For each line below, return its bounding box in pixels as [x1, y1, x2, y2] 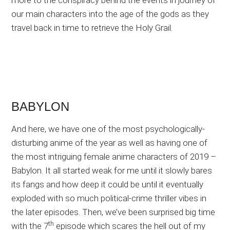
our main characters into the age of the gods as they [11, 9, 209, 20]
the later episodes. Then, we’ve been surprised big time [11, 207, 216, 218]
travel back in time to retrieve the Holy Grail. [11, 23, 173, 33]
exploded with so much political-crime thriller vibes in [11, 193, 207, 204]
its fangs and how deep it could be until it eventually [11, 179, 204, 190]
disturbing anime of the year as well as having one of [11, 138, 208, 148]
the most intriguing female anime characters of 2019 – [11, 151, 217, 162]
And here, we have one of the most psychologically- [11, 124, 205, 135]
